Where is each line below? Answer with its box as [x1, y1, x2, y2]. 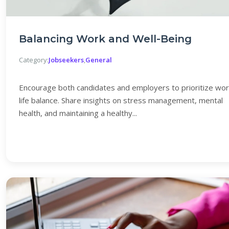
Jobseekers [49, 55, 84, 64]
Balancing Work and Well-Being [19, 33, 192, 45]
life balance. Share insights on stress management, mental [19, 95, 223, 105]
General [85, 55, 112, 64]
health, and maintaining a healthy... [19, 108, 137, 118]
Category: [19, 55, 49, 64]
